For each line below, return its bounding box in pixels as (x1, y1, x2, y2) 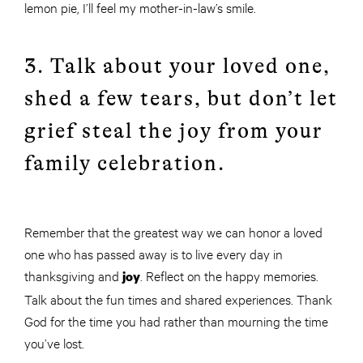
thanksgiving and (24, 266, 122, 284)
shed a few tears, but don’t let (24, 86, 338, 110)
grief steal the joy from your (24, 118, 323, 143)
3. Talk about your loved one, (24, 53, 331, 78)
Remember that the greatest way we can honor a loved (24, 222, 322, 240)
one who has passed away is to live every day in (24, 244, 283, 262)
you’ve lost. (24, 333, 84, 351)
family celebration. (24, 151, 225, 175)
